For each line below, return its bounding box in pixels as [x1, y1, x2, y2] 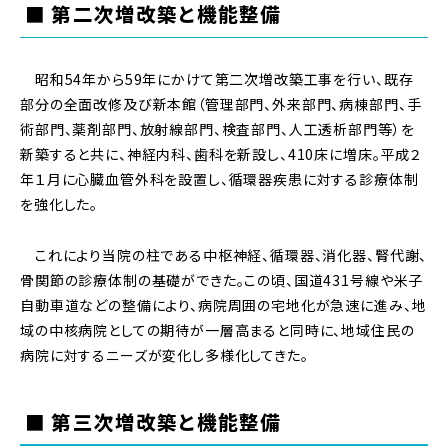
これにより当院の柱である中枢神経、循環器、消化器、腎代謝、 [20, 244, 428, 265]
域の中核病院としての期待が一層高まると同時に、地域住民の [20, 319, 415, 340]
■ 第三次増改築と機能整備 [25, 406, 282, 436]
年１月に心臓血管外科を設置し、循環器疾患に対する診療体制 [20, 169, 419, 190]
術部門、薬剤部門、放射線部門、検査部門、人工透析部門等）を [20, 119, 415, 140]
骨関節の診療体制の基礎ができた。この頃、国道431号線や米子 [20, 269, 424, 290]
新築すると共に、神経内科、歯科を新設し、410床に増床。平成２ [20, 144, 423, 165]
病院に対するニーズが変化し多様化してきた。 [20, 344, 309, 365]
